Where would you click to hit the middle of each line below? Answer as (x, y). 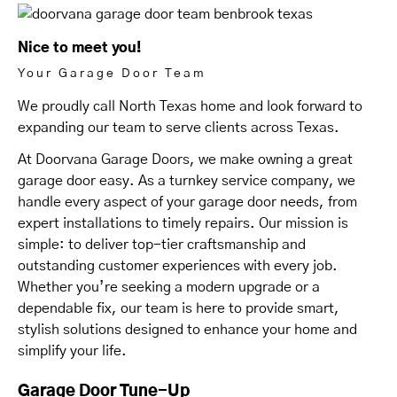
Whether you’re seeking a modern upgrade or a (169, 287)
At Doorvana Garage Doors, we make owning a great (185, 160)
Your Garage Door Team (112, 74)
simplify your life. (72, 351)
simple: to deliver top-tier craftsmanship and (162, 245)
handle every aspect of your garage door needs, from (187, 202)
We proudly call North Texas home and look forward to (190, 106)
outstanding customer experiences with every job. (178, 266)
